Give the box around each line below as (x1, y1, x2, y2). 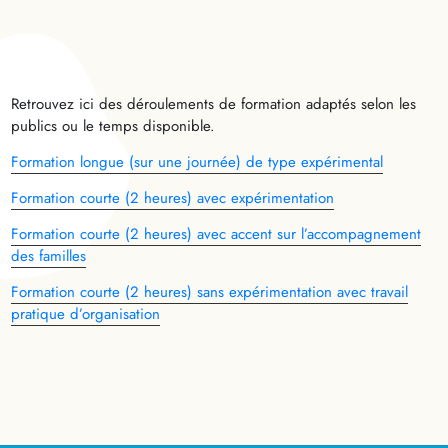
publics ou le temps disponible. (11, 114, 216, 137)
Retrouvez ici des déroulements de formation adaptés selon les (11, 92, 417, 115)
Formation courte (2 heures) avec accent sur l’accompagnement (11, 222, 422, 245)
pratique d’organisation (11, 302, 161, 325)
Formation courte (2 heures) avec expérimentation (11, 186, 335, 209)
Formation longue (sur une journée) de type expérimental (11, 150, 384, 173)
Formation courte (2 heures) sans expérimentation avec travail (11, 280, 409, 303)
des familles (11, 244, 87, 267)
